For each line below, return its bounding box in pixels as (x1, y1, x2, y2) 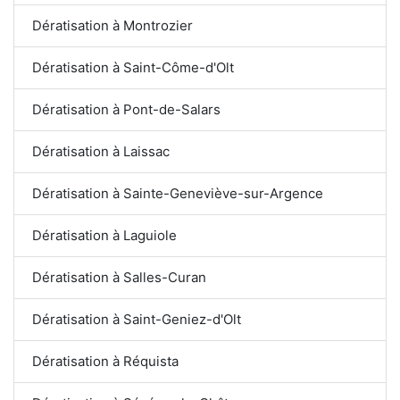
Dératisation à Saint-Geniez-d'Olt (32, 310, 241, 328)
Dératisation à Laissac (32, 142, 170, 160)
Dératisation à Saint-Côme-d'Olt (32, 58, 234, 76)
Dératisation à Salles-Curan (32, 268, 206, 286)
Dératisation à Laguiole (32, 226, 177, 244)
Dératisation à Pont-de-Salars (32, 100, 221, 118)
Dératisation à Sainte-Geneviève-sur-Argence (32, 184, 323, 202)
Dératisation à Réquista (32, 352, 179, 370)
